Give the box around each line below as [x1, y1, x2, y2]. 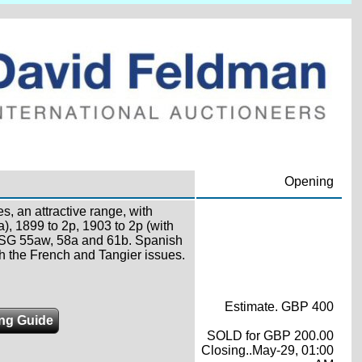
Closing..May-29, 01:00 [200, 343, 334, 357]
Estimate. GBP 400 [224, 300, 334, 314]
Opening [284, 175, 334, 188]
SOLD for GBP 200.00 [206, 329, 334, 343]
